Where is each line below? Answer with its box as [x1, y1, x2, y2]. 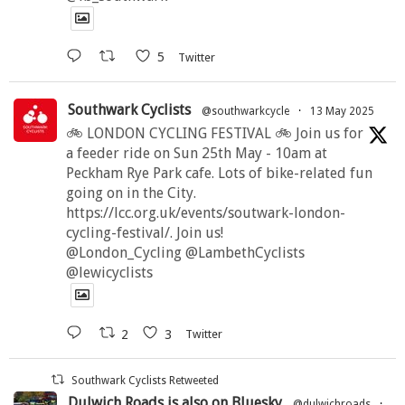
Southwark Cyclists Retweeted [71, 374, 220, 388]
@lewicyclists [66, 264, 153, 281]
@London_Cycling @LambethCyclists [66, 244, 305, 261]
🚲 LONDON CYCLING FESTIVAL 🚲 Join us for [66, 125, 363, 142]
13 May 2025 [310, 105, 374, 118]
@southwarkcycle [202, 105, 289, 118]
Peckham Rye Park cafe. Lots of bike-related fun [66, 165, 372, 182]
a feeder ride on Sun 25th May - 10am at [66, 145, 327, 162]
